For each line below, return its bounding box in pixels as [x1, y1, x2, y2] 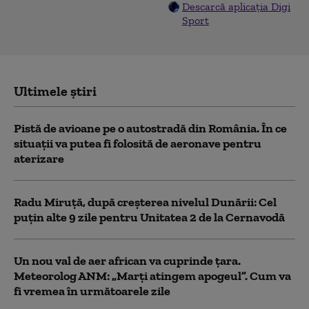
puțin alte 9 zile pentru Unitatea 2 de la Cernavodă [14, 210, 285, 225]
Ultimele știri [14, 83, 97, 99]
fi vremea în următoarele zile [14, 283, 170, 299]
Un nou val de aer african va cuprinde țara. [14, 253, 241, 268]
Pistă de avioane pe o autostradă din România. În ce [14, 121, 287, 136]
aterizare [14, 151, 64, 166]
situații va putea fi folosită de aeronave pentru [14, 136, 261, 151]
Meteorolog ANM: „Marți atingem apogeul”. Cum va [14, 268, 291, 283]
